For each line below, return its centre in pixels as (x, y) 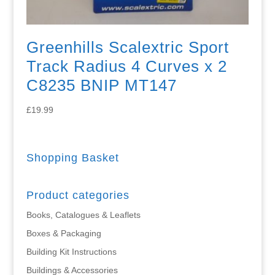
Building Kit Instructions (71, 252)
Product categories (78, 196)
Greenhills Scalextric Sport (127, 48)
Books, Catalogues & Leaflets (83, 215)
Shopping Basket (72, 158)
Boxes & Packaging (64, 234)
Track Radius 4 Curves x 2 (126, 67)
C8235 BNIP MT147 (101, 86)
